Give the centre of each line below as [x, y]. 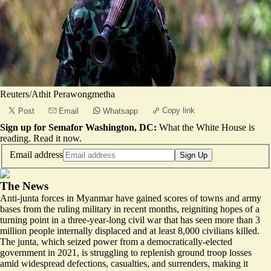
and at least [154, 230]
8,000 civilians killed [217, 230]
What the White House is [207, 127]
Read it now [56, 138]
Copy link [178, 110]
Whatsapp [120, 111]
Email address [36, 154]
